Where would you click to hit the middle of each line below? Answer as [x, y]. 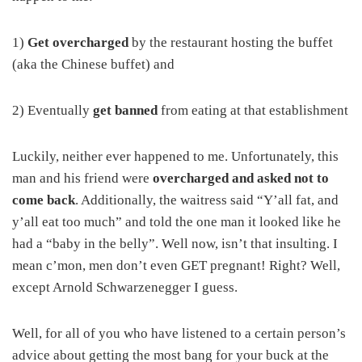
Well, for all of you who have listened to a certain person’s [179, 333]
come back [44, 200]
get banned [125, 110]
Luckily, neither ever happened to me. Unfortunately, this [175, 156]
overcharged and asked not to [241, 178]
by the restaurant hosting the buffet [231, 42]
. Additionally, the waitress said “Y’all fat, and [207, 200]
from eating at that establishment [253, 110]
